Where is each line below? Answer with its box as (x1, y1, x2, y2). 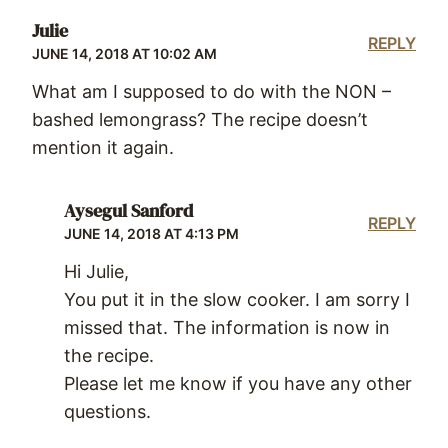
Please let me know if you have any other (64, 372, 412, 394)
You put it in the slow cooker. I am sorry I (64, 288, 410, 310)
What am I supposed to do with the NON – (32, 80, 391, 102)
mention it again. (32, 136, 174, 158)
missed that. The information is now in (64, 316, 390, 338)
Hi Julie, (64, 260, 129, 282)
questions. (64, 400, 151, 422)
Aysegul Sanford (64, 198, 193, 224)
